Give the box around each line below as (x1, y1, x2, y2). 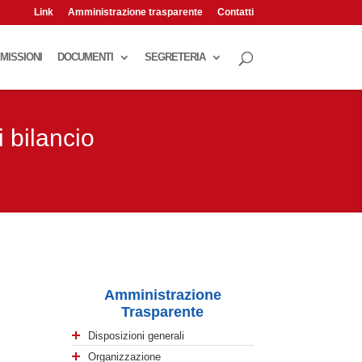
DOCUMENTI (57, 51, 113, 63)
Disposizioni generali (88, 329, 185, 342)
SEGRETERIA (144, 51, 205, 63)
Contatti (217, 6, 254, 18)
